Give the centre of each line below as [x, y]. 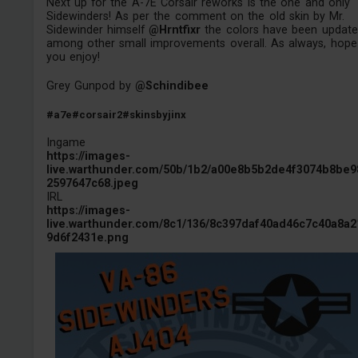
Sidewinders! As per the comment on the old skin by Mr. [195, 16]
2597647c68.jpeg [92, 183]
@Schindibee [172, 86]
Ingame [66, 143]
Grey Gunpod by [91, 86]
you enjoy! [73, 56]
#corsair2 [97, 114]
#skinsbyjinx [154, 114]
